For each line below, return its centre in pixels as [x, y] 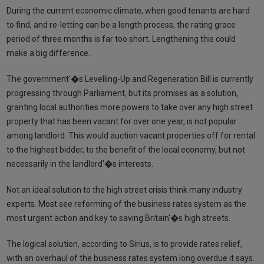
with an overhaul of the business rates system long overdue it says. [131, 258]
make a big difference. [49, 53]
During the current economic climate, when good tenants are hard [128, 10]
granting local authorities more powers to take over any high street [130, 107]
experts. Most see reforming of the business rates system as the [127, 204]
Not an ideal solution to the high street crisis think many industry [125, 189]
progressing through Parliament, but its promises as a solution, [123, 93]
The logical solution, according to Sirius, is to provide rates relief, [125, 244]
